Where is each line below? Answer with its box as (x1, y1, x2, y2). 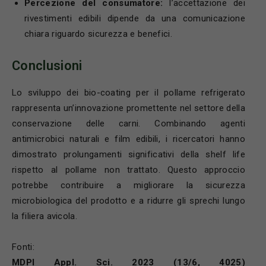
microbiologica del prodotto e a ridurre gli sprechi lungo (12, 195, 245, 206)
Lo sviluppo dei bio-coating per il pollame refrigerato (12, 87, 245, 98)
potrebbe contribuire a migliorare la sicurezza (12, 179, 245, 191)
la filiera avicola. (12, 210, 78, 221)
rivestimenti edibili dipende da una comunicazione (24, 12, 245, 24)
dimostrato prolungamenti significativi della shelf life (12, 148, 245, 160)
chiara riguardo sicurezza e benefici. (24, 28, 175, 39)
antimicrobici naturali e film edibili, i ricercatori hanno (12, 133, 245, 144)
